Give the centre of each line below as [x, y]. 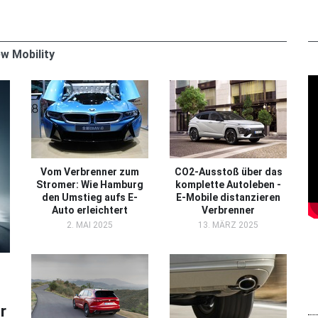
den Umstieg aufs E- [90, 197]
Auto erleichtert [90, 210]
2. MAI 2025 [90, 225]
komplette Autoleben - [228, 184]
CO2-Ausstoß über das [228, 171]
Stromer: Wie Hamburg [90, 184]
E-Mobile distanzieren [228, 197]
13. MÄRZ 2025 [228, 225]
